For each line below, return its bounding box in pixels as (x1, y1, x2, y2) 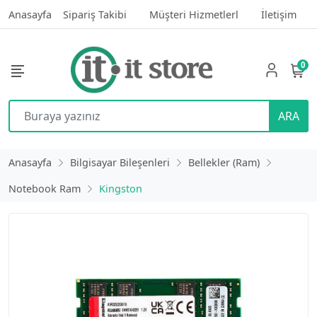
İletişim (261, 8, 296, 21)
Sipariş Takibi (63, 8, 127, 21)
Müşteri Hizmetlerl (149, 8, 238, 21)
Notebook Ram (8, 182, 81, 195)
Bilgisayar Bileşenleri (70, 156, 170, 169)
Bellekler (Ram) (188, 156, 260, 169)
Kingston (99, 182, 142, 195)
